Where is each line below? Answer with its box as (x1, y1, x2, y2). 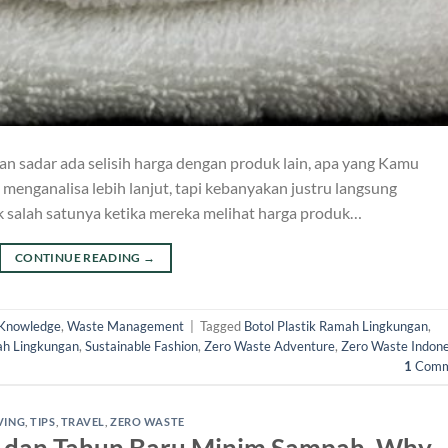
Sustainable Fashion (85, 338, 198, 355)
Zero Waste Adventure (204, 338, 335, 355)
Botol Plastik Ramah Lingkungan (244, 318, 428, 335)
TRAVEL (60, 414, 105, 428)
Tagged (200, 318, 244, 335)
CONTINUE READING (15, 249, 144, 265)
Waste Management (67, 318, 184, 335)
